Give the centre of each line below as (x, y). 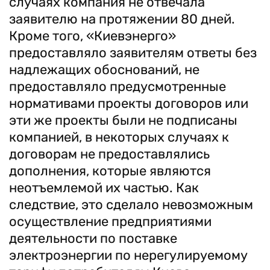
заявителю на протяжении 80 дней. (122, 19)
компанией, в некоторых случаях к (119, 137)
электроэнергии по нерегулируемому (128, 255)
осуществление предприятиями (110, 221)
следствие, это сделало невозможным (131, 205)
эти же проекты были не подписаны (123, 120)
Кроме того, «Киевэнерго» (93, 36)
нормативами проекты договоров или (129, 103)
